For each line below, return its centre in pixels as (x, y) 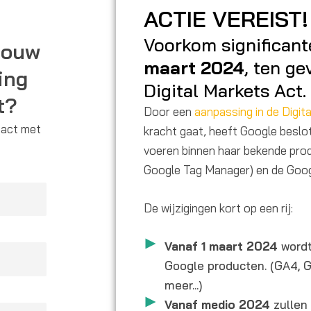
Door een (169, 111)
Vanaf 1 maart (204, 246)
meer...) (183, 285)
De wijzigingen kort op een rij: (218, 208)
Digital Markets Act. (225, 90)
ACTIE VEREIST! (226, 18)
